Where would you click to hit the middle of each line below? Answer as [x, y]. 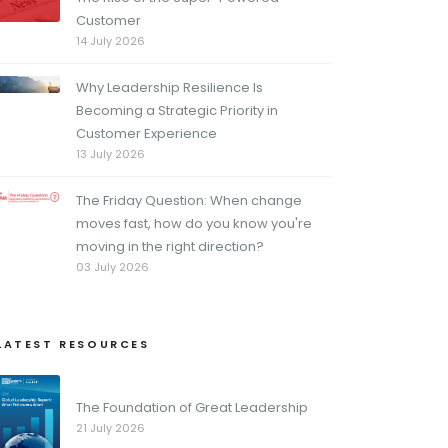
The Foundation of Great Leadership [192, 407]
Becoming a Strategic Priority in [177, 110]
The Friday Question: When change [189, 200]
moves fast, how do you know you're [194, 223]
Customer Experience [146, 133]
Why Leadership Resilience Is [169, 87]
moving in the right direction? [170, 246]
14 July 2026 [110, 41]
